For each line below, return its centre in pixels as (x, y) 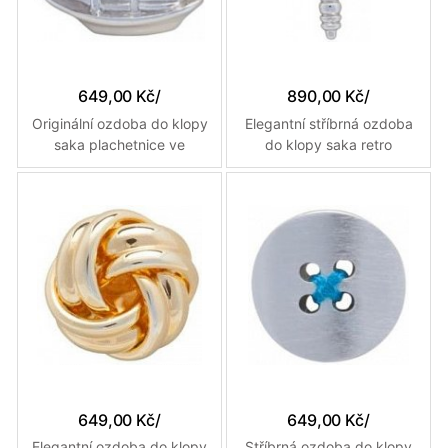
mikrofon (328, 165)
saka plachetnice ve (119, 144)
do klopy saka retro (328, 144)
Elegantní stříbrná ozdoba (328, 123)
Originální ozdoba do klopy (119, 123)
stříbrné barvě (119, 165)
